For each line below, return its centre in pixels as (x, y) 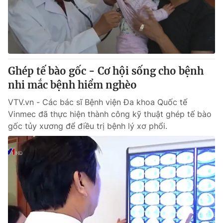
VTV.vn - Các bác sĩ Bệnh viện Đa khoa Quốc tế (98, 102)
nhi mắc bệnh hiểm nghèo (72, 85)
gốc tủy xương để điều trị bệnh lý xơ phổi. (88, 126)
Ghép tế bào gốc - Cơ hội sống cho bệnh (106, 71)
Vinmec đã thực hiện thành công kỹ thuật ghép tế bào (110, 114)
